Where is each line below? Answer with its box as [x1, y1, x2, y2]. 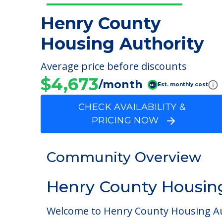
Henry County [41, 13, 161, 34]
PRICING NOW [91, 115, 167, 126]
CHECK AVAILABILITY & [78, 102, 189, 112]
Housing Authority [41, 33, 204, 54]
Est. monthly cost [158, 81, 208, 88]
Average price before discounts [41, 59, 187, 73]
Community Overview [47, 188, 201, 205]
